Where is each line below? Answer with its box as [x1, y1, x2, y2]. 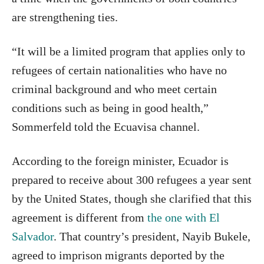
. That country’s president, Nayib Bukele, [54, 230, 250, 243]
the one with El [144, 211, 220, 225]
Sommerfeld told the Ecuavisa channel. [12, 120, 200, 134]
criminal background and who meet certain [12, 82, 217, 96]
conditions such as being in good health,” [12, 101, 209, 115]
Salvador [12, 230, 54, 243]
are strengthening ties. [12, 11, 118, 24]
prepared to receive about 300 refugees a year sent [12, 173, 252, 187]
